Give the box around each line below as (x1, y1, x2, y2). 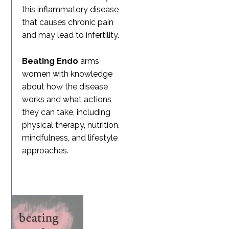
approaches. (22, 146, 69, 156)
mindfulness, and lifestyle (22, 133, 118, 143)
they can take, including (22, 107, 111, 118)
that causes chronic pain (22, 17, 114, 28)
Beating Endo (22, 56, 79, 66)
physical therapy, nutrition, (22, 120, 120, 130)
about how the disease (22, 82, 108, 92)
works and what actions (22, 95, 112, 105)
